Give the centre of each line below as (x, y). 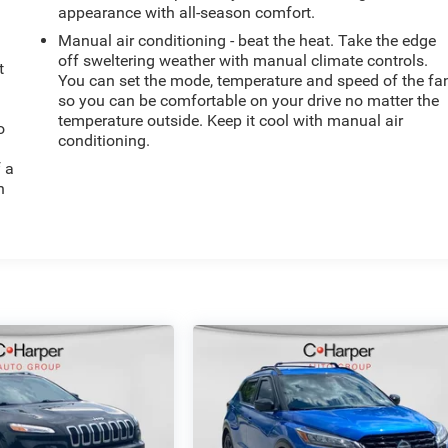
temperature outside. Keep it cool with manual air (231, 121)
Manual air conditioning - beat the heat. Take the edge (247, 41)
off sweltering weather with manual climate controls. (243, 61)
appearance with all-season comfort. (187, 13)
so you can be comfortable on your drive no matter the (249, 101)
